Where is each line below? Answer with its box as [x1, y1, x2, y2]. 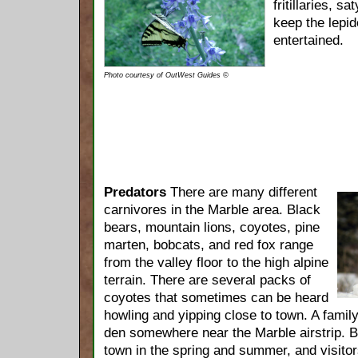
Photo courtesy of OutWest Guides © [104, 71, 229, 79]
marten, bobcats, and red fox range [104, 237, 313, 253]
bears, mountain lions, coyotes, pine [104, 220, 320, 235]
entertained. [273, 33, 344, 48]
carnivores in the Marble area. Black [104, 202, 320, 217]
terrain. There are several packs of [104, 272, 311, 288]
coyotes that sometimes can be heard [104, 290, 328, 305]
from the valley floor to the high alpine [104, 255, 328, 270]
